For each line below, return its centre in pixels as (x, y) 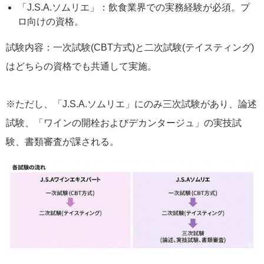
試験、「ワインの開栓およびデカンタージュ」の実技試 (124, 123)
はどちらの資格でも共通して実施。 (81, 66)
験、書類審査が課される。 (62, 141)
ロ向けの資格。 (51, 21)
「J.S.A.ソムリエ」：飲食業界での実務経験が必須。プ (134, 7)
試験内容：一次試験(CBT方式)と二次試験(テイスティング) (130, 47)
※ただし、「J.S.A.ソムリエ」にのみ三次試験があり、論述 (131, 104)
